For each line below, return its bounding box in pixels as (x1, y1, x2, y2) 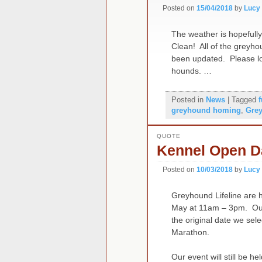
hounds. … (171, 66, 212, 76)
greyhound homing (171, 106, 241, 115)
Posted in (171, 95, 204, 105)
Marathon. (171, 227, 209, 237)
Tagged (232, 95, 256, 105)
